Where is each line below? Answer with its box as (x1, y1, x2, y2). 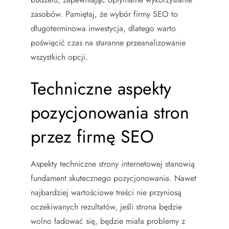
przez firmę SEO (31, 124, 154, 149)
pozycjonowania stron (31, 100, 189, 125)
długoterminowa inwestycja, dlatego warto (31, 22, 176, 34)
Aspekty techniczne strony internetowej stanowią (31, 158, 195, 170)
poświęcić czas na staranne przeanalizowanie (31, 37, 186, 49)
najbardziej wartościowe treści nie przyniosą (31, 187, 181, 198)
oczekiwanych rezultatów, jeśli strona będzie (31, 201, 182, 213)
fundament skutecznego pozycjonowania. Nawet (31, 172, 196, 184)
